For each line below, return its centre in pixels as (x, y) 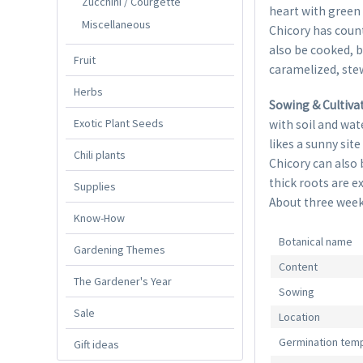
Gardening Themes (120, 249)
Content (299, 267)
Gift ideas (96, 344)
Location (300, 317)
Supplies (95, 186)
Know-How (99, 218)
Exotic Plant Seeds (119, 123)
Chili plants (100, 154)
